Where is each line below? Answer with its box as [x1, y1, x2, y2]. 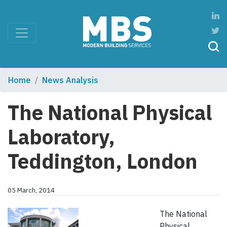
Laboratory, [8, 124, 115, 150]
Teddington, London [8, 148, 198, 175]
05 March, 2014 [8, 186, 55, 195]
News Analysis [42, 75, 98, 86]
